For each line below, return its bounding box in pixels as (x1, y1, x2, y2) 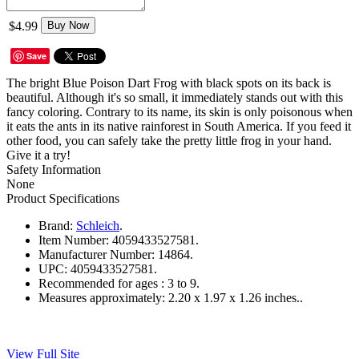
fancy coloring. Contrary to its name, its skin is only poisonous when (6, 104, 353, 119)
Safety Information (6, 162, 101, 176)
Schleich (76, 218, 119, 232)
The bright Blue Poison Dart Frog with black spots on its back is (6, 75, 331, 90)
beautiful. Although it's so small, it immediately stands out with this (6, 90, 343, 104)
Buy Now (47, 18, 89, 31)
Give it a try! (6, 147, 71, 162)
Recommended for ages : (38, 276, 164, 290)
